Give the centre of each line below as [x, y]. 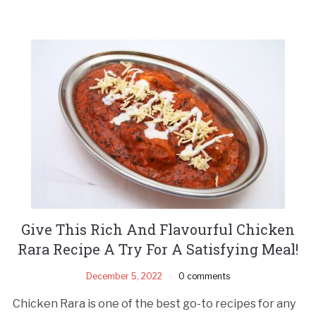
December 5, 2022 [124, 276]
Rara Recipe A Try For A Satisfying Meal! [158, 249]
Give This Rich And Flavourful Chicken [158, 229]
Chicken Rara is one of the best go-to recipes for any [154, 303]
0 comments [204, 276]
